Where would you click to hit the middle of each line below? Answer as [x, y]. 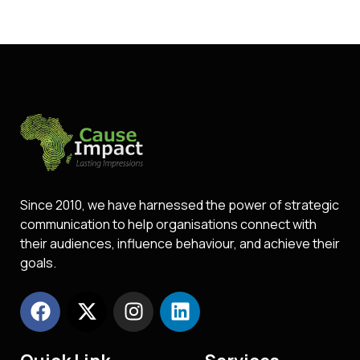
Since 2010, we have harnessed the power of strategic [180, 205]
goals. [38, 262]
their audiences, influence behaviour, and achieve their [180, 243]
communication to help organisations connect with [168, 224]
